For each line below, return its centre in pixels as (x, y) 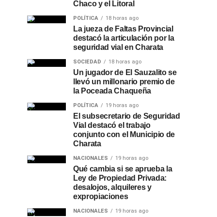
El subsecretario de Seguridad (127, 116)
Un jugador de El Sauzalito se (125, 72)
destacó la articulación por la (124, 38)
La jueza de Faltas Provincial (123, 29)
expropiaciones (101, 196)
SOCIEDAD (87, 62)
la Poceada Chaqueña (112, 91)
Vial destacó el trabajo (112, 125)
